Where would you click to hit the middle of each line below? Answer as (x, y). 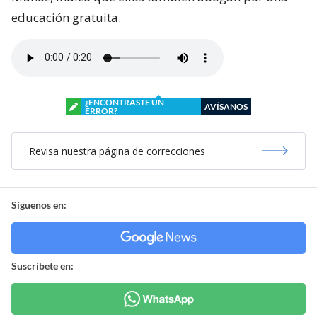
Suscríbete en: (42, 265)
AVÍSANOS (226, 106)
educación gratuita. (66, 17)
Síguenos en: (39, 204)
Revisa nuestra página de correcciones (117, 151)
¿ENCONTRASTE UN (125, 102)
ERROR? (101, 110)
